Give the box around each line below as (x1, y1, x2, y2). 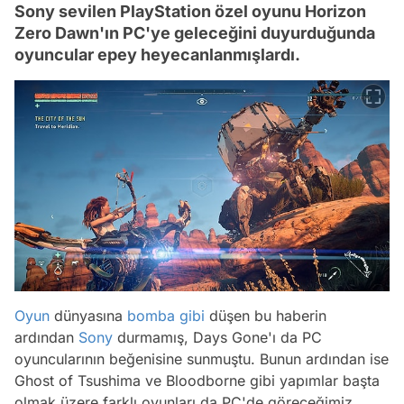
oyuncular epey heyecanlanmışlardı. (14, 45, 300, 64)
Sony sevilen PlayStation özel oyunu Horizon (14, 2, 366, 21)
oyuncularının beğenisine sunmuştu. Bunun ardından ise (14, 349, 389, 368)
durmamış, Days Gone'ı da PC (113, 327, 322, 346)
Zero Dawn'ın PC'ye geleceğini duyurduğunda (14, 23, 375, 42)
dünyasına (50, 306, 127, 325)
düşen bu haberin (205, 306, 326, 325)
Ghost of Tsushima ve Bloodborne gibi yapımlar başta (14, 371, 380, 390)
